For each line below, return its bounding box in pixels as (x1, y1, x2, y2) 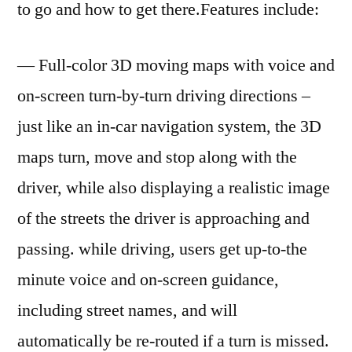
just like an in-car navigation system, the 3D (17, 115, 321, 137)
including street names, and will (17, 299, 237, 321)
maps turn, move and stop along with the (17, 145, 297, 168)
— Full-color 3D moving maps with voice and (17, 53, 335, 76)
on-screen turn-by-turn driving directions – (17, 84, 310, 107)
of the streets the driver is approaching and (17, 207, 310, 229)
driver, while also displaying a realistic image (17, 176, 330, 199)
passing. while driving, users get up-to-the (17, 237, 307, 260)
